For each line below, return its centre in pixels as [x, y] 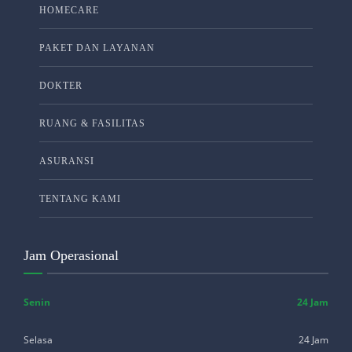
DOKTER [61, 85]
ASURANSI [67, 161]
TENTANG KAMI [80, 198]
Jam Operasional [71, 255]
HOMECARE [69, 10]
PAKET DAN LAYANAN [97, 48]
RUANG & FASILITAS [92, 123]
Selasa [38, 339]
